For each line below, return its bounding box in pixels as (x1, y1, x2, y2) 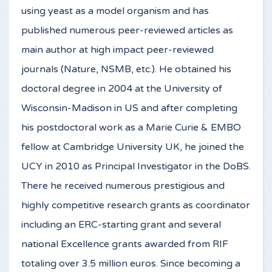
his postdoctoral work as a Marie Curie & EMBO (21, 121, 241, 134)
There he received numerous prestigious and (21, 180, 225, 192)
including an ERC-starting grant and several (21, 219, 221, 231)
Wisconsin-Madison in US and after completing (21, 102, 237, 115)
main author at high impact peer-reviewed (21, 44, 214, 56)
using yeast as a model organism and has (21, 5, 209, 18)
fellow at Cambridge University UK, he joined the (21, 141, 244, 154)
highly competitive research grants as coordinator (21, 199, 250, 212)
